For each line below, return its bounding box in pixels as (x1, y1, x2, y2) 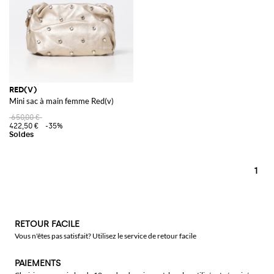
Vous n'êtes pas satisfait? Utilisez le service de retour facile (15, 231, 196, 240)
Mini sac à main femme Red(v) (9, 95, 114, 106)
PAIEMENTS (15, 258, 61, 268)
